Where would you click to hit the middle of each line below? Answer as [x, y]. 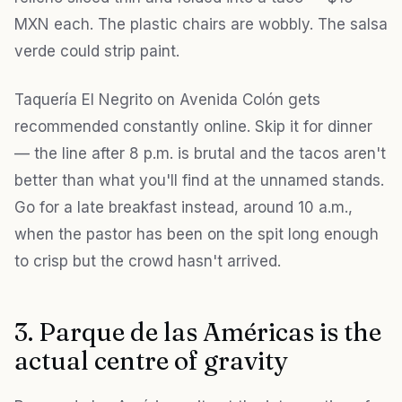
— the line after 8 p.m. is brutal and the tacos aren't [200, 154]
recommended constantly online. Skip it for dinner [193, 127]
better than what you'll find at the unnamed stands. [199, 181]
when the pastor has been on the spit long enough [197, 235]
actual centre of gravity [151, 361]
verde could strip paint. [97, 52]
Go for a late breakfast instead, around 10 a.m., [184, 208]
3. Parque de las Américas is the [198, 332]
